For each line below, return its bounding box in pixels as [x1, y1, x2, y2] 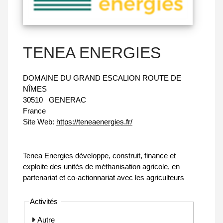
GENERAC [49, 96, 86, 105]
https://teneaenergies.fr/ [56, 117, 132, 126]
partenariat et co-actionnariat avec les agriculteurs [23, 173, 184, 182]
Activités [30, 197, 60, 206]
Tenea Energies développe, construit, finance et [23, 151, 176, 160]
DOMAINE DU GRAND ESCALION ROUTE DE [23, 74, 181, 83]
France [23, 107, 46, 115]
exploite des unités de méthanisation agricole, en [23, 162, 180, 171]
